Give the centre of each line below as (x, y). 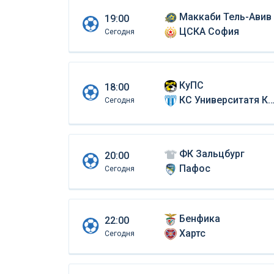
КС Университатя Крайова (223, 100)
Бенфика (199, 219)
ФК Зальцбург (212, 154)
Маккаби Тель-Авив (225, 17)
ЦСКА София (209, 32)
